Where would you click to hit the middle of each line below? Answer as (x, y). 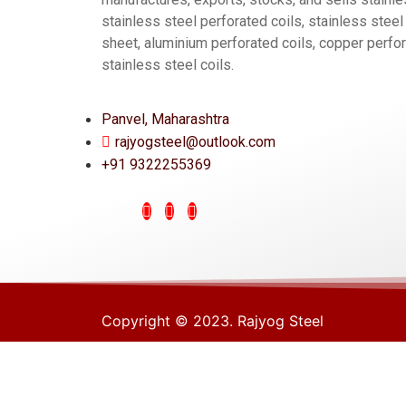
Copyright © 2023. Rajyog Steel (213, 320)
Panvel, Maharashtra (165, 119)
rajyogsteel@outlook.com (195, 141)
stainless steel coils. (168, 65)
